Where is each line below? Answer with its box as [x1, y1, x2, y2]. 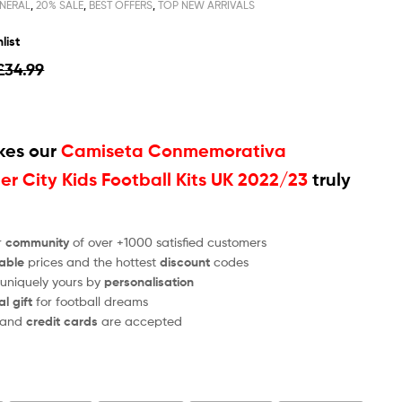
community [5, 233, 70, 250]
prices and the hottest [24, 253, 161, 269]
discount [160, 253, 211, 270]
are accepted [101, 312, 183, 328]
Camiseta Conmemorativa [61, 139, 287, 162]
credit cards [26, 312, 102, 329]
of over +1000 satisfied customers [69, 233, 267, 249]
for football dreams [32, 293, 149, 309]
